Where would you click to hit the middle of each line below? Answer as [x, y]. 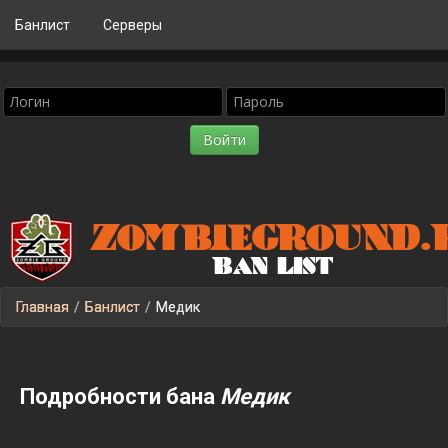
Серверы [132, 25]
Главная [42, 307]
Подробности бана [120, 396]
